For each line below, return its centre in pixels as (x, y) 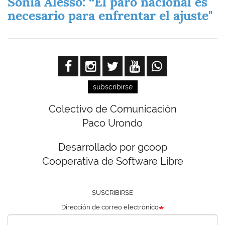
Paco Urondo (113, 123)
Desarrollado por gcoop (113, 147)
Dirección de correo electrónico (110, 207)
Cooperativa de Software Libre (113, 161)
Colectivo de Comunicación (113, 109)
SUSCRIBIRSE (113, 193)
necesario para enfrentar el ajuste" (110, 16)
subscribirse (113, 87)
